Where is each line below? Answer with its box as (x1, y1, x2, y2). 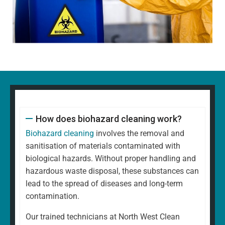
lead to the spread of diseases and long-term (26, 178, 183, 188)
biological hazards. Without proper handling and (26, 153, 196, 163)
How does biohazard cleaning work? (35, 113, 182, 124)
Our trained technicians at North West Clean (26, 211, 180, 221)
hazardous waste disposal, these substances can (26, 166, 199, 176)
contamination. (26, 191, 79, 201)
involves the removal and (94, 128, 184, 138)
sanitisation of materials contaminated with (26, 141, 180, 151)
